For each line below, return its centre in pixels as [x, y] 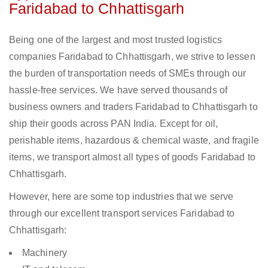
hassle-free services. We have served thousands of [118, 90]
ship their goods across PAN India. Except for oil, [114, 124]
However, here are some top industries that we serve [121, 197]
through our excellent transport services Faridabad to [122, 214]
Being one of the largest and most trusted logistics [116, 40]
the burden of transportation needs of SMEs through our [128, 74]
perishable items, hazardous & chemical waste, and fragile [134, 141]
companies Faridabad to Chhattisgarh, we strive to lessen [132, 57]
